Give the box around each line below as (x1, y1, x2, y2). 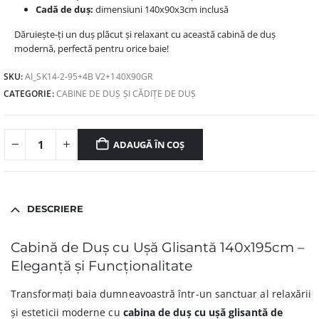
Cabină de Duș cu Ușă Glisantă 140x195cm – (11, 239, 305, 256)
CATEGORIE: (4, 88, 56, 100)
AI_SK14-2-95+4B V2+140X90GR (25, 70, 152, 83)
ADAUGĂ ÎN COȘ (113, 137, 184, 151)
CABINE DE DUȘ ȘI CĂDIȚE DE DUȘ (56, 88, 197, 100)
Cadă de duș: (35, 3, 93, 16)
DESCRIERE (27, 203, 83, 215)
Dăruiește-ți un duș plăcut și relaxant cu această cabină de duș (14, 28, 276, 41)
